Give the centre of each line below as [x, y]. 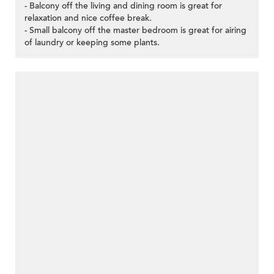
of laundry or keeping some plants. [92, 43]
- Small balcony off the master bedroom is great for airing [135, 31]
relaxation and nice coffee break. [88, 18]
